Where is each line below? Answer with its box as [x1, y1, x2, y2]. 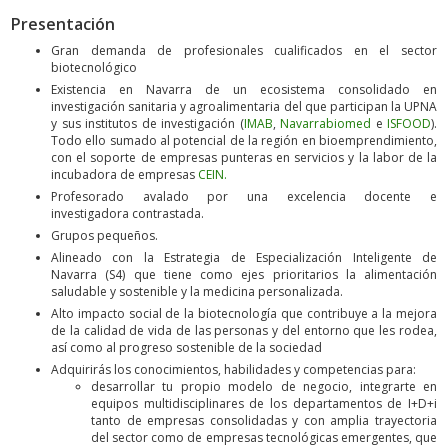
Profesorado [51, 187, 143, 205]
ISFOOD [387, 114, 431, 132]
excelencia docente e [286, 187, 438, 205]
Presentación [11, 13, 115, 36]
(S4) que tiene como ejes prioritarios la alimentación [97, 265, 437, 283]
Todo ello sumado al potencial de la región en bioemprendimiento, [51, 131, 437, 149]
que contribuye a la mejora [277, 304, 437, 322]
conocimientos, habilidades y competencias [134, 360, 383, 378]
